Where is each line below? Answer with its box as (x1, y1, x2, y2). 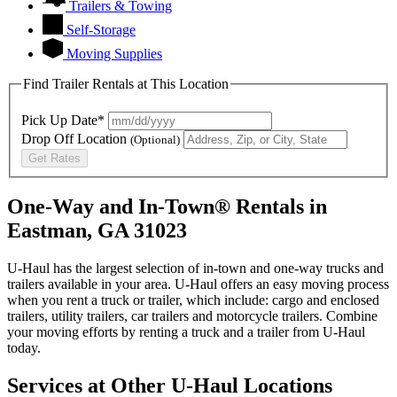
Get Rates (28, 151, 81, 165)
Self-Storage (66, 21, 136, 37)
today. (7, 340, 41, 356)
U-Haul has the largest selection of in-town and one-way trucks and (7, 261, 384, 276)
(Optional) (130, 132, 180, 146)
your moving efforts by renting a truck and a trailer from (7, 324, 323, 340)
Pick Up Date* (21, 112, 105, 128)
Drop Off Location (21, 130, 130, 146)
